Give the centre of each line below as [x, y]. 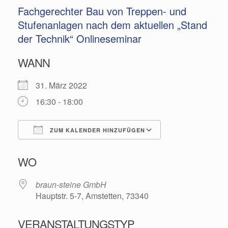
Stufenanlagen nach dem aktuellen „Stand [112, 24]
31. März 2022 [65, 85]
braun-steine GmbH [71, 184]
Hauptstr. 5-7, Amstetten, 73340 [92, 195]
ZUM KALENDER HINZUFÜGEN [96, 130]
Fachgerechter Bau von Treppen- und [102, 11]
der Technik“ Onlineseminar [80, 38]
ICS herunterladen [69, 148]
